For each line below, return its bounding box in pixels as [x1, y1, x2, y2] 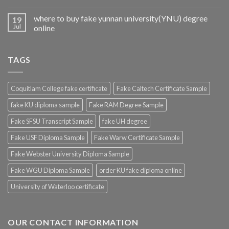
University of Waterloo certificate [11, 182, 104, 191]
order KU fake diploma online [99, 166, 182, 174]
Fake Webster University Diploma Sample [11, 149, 129, 158]
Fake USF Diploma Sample [11, 133, 85, 142]
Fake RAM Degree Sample [89, 100, 164, 109]
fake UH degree [102, 117, 147, 125]
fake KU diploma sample [11, 100, 80, 109]
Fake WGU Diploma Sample [11, 166, 90, 174]
